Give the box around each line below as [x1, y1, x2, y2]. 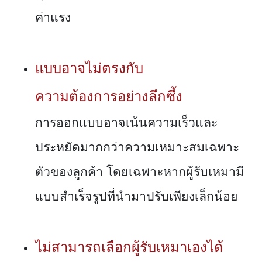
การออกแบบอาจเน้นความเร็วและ [35, 116, 218, 130]
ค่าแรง [35, 11, 71, 25]
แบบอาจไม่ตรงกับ [35, 60, 143, 77]
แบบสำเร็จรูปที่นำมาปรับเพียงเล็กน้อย [35, 189, 238, 204]
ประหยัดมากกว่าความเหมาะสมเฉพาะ [35, 140, 239, 155]
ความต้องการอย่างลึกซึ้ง [35, 88, 182, 105]
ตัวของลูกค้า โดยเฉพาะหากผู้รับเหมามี [35, 165, 244, 180]
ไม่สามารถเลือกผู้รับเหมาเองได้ [35, 239, 223, 256]
